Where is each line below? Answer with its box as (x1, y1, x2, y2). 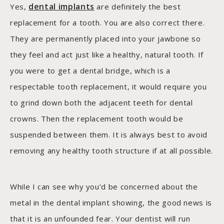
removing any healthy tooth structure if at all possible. (10, 145, 213, 156)
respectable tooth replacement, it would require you (10, 81, 207, 92)
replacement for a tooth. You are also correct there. (10, 17, 205, 28)
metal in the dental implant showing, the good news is (10, 197, 212, 208)
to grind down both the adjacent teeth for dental (10, 97, 193, 108)
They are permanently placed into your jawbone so (10, 33, 201, 44)
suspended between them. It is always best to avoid (10, 129, 208, 140)
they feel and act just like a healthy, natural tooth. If (10, 49, 203, 60)
